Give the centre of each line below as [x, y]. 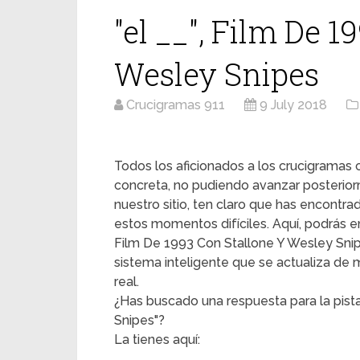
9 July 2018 [293, 105]
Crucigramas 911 [176, 105]
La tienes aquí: [157, 340]
